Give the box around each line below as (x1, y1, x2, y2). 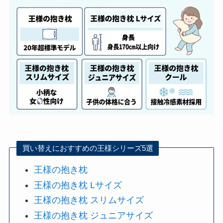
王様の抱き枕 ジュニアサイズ (34, 210, 153, 221)
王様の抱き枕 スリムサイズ (34, 195, 144, 206)
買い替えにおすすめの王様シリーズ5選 (22, 144, 153, 153)
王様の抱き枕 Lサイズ (34, 180, 122, 190)
